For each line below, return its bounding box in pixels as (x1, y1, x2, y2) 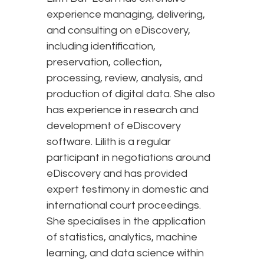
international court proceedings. (47, 200, 201, 212)
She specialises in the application (47, 216, 206, 227)
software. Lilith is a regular (47, 136, 171, 148)
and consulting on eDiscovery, (47, 25, 190, 37)
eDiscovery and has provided (47, 168, 187, 180)
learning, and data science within (47, 247, 204, 259)
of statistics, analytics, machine (47, 232, 197, 243)
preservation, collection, (47, 57, 162, 68)
